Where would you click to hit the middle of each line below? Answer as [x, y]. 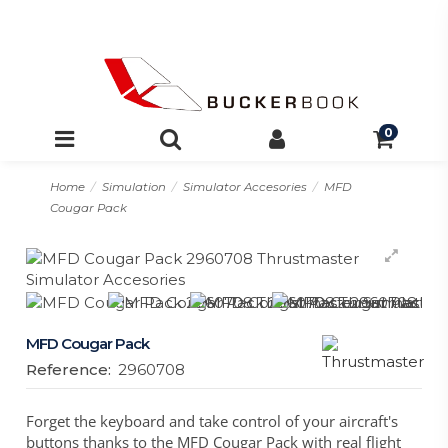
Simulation [133, 187]
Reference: [69, 370]
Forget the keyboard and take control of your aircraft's [212, 421]
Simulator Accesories [244, 187]
